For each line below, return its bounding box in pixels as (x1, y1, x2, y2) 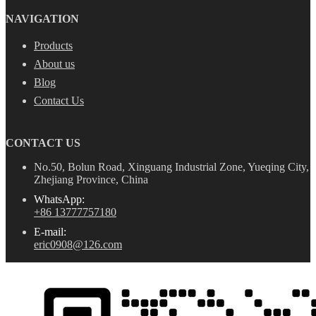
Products (34, 39, 73, 52)
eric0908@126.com (34, 238, 122, 250)
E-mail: (34, 225, 66, 238)
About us (34, 58, 75, 71)
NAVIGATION (6, 13, 79, 25)
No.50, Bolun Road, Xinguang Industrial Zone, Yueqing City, (34, 160, 309, 173)
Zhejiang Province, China (34, 173, 148, 186)
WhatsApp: (34, 193, 85, 205)
